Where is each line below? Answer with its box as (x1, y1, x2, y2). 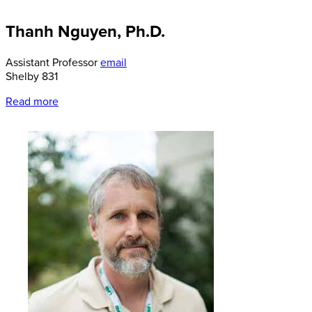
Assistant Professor (6, 55, 100, 70)
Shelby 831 (6, 69, 58, 84)
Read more (6, 94, 58, 109)
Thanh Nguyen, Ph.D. (6, 21, 165, 42)
